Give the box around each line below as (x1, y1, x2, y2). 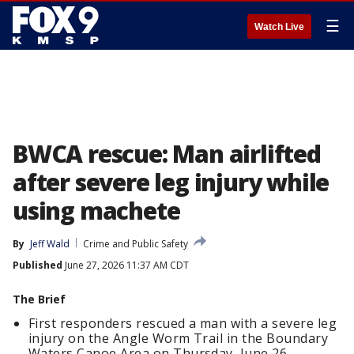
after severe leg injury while (13, 166, 330, 198)
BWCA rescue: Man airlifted (13, 137, 321, 170)
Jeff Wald (30, 237, 70, 250)
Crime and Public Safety (83, 237, 188, 250)
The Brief (13, 292, 66, 307)
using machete (13, 194, 180, 227)
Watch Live (254, 21, 304, 32)
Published (13, 258, 62, 272)
